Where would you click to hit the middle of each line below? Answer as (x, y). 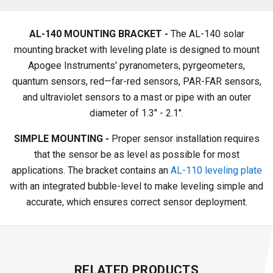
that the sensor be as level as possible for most (136, 154)
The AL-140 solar (206, 34)
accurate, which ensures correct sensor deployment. (136, 202)
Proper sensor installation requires (184, 138)
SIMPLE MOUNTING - (61, 138)
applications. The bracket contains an (91, 170)
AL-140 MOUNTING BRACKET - (98, 34)
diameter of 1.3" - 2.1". (136, 113)
